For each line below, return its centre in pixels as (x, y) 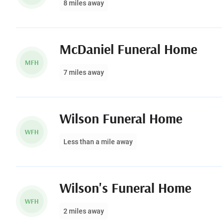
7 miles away (84, 72)
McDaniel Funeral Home (128, 49)
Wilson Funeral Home (121, 118)
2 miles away (84, 211)
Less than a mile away (98, 142)
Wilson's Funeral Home (125, 188)
